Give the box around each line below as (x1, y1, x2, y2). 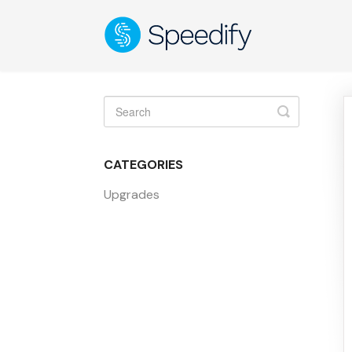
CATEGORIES (104, 156, 183, 173)
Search (283, 113, 328, 134)
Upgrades (104, 186, 159, 203)
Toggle (283, 101, 325, 121)
